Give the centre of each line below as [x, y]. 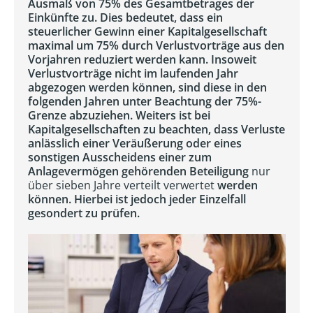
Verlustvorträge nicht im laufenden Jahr [133, 73]
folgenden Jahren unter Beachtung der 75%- [145, 101]
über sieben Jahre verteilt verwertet [121, 185]
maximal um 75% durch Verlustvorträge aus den [156, 45]
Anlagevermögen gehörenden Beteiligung [140, 171]
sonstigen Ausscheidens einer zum [120, 157]
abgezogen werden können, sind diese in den [147, 87]
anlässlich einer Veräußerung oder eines [135, 143]
